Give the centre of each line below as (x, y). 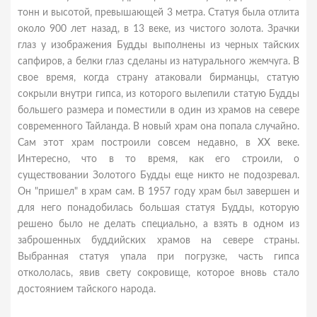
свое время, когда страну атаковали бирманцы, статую (158, 78)
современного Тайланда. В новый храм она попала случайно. (158, 127)
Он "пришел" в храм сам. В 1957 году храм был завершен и (158, 192)
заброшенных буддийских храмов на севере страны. (158, 241)
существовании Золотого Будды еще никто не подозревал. (158, 175)
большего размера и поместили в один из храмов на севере (158, 110)
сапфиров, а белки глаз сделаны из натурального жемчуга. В (158, 62)
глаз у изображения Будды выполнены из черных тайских (158, 45)
